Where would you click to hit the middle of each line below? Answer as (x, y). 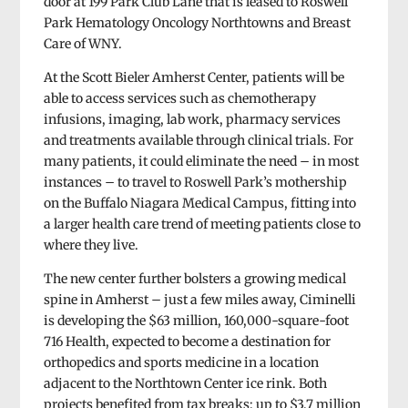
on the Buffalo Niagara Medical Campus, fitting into (199, 203)
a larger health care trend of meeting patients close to (202, 224)
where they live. (91, 245)
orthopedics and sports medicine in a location (181, 362)
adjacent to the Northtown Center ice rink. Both (185, 383)
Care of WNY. (82, 43)
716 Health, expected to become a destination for (187, 341)
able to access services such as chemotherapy (179, 98)
